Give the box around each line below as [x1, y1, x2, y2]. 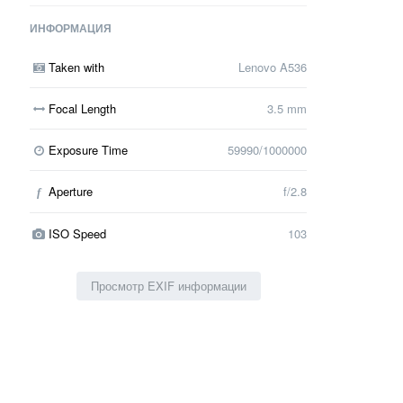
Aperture [48, 183, 93, 201]
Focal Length [48, 99, 116, 117]
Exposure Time [48, 140, 128, 158]
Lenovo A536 [238, 58, 307, 76]
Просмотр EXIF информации [90, 276, 246, 294]
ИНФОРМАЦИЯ [30, 19, 112, 36]
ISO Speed [48, 224, 106, 242]
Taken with [48, 58, 104, 76]
